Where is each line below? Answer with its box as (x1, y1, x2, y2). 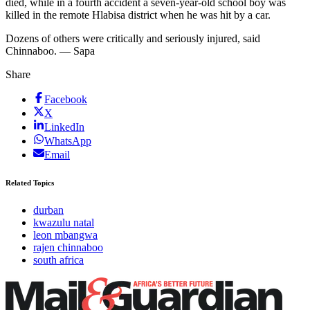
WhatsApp (44, 135, 91, 147)
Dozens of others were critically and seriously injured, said (6, 33, 260, 45)
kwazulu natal (33, 217, 94, 229)
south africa (33, 254, 84, 266)
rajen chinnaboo (33, 241, 103, 254)
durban (33, 204, 64, 217)
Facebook (44, 93, 87, 106)
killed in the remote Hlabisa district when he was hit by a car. (6, 9, 271, 21)
